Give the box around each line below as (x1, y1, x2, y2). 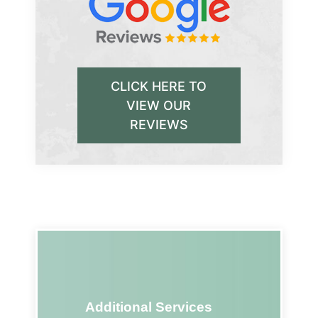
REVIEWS (129, 116, 188, 132)
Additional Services (85, 300, 212, 315)
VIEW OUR (126, 97, 192, 113)
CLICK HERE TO (111, 78, 207, 94)
